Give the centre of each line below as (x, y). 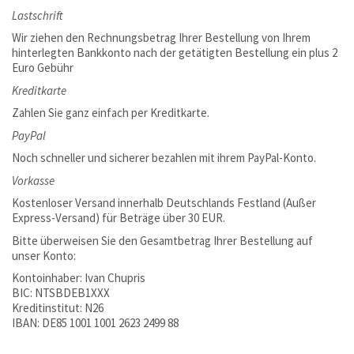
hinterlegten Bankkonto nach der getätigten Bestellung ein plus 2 (175, 53)
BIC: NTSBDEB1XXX (61, 293)
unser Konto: (44, 255)
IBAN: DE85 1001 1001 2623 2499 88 (95, 323)
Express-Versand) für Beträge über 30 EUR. (119, 218)
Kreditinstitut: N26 (58, 308)
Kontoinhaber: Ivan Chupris (79, 278)
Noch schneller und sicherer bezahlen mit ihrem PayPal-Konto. (164, 158)
